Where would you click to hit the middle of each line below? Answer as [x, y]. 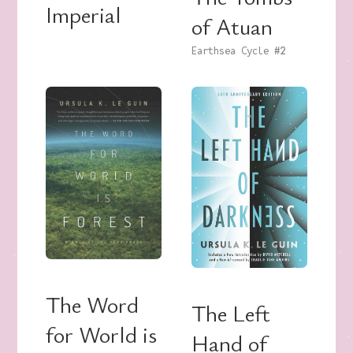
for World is [102, 334]
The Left [231, 313]
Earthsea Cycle [230, 50]
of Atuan [232, 26]
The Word [93, 304]
